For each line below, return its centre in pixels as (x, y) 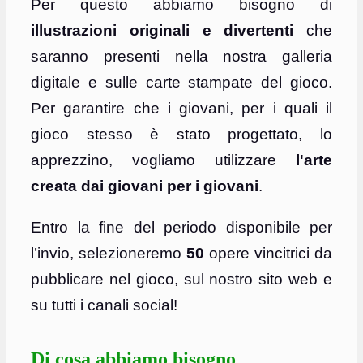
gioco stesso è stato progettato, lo (181, 135)
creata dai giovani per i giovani (145, 186)
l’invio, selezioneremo (109, 254)
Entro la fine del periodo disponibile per (181, 228)
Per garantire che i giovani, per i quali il (181, 109)
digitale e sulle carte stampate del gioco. (181, 83)
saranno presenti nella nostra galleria (181, 57)
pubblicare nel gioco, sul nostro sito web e (181, 280)
